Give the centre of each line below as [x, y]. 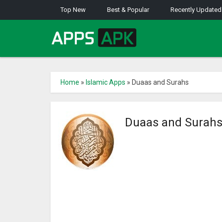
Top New [73, 10]
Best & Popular [128, 10]
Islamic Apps [106, 82]
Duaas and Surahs [160, 82]
